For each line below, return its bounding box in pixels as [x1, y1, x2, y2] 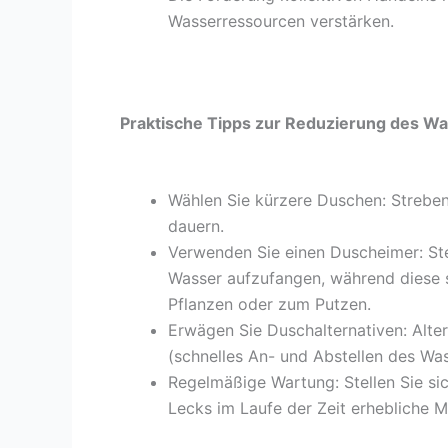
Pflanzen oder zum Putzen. [168, 294, 371, 315]
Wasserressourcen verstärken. [168, 11, 394, 32]
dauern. [168, 216, 224, 237]
